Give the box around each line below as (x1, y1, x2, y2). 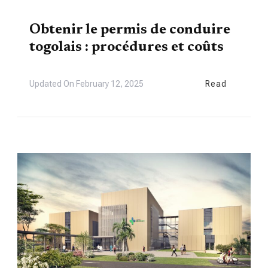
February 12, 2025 (76, 79, 144, 89)
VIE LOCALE (29, 6, 74, 15)
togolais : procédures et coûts (29, 40, 224, 55)
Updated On (29, 79, 76, 89)
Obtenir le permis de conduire (29, 23, 230, 38)
